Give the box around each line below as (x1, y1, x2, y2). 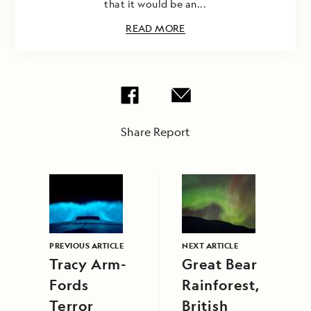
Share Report (121, 124, 190, 140)
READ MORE (126, 22, 185, 35)
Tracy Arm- (49, 255, 126, 274)
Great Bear (182, 255, 258, 274)
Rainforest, (182, 276, 260, 295)
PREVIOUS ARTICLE (49, 240, 124, 251)
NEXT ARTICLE (182, 240, 238, 251)
